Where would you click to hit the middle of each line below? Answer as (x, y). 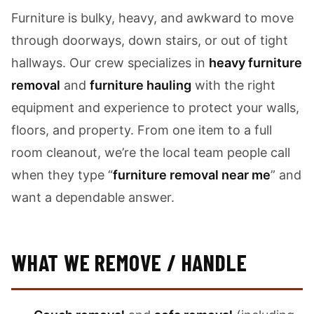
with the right (233, 85)
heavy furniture (255, 63)
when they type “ (62, 175)
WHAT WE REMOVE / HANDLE (129, 262)
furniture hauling (141, 85)
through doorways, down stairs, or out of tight (150, 40)
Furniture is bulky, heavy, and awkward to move (152, 18)
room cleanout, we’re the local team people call (151, 152)
